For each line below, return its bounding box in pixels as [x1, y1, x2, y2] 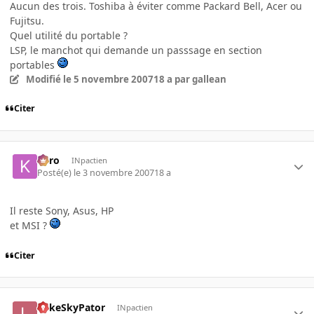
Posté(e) [37, 167, 74, 179]
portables [10, 57, 57, 71]
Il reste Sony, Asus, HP [10, 204, 114, 218]
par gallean [172, 72, 226, 86]
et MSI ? [10, 219, 50, 233]
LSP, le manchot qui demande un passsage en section [10, 43, 262, 57]
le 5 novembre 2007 [62, 72, 153, 86]
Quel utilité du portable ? [10, 28, 128, 42]
